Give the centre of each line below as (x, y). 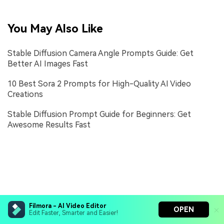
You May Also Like (55, 28)
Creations (25, 94)
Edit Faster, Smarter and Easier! (73, 213)
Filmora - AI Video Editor (67, 206)
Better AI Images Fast (48, 63)
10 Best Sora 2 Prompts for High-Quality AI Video (99, 83)
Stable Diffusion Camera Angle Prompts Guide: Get (100, 53)
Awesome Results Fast (49, 124)
